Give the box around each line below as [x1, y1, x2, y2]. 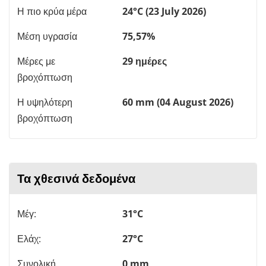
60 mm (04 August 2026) [122, 95, 233, 109]
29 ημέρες [122, 54, 167, 68]
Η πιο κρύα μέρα [17, 4, 87, 18]
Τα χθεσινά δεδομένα [17, 171, 135, 186]
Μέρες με [17, 54, 55, 68]
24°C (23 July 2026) [122, 4, 206, 18]
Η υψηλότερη [17, 95, 72, 109]
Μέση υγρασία [17, 29, 77, 43]
